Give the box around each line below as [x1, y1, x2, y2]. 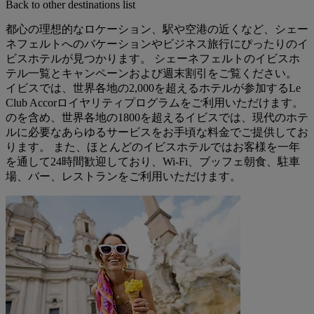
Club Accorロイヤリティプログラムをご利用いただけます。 [6, 96, 303, 109]
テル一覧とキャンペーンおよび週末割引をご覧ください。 [6, 67, 297, 79]
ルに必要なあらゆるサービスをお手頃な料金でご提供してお [6, 125, 308, 138]
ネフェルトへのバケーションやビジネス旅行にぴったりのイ [6, 37, 308, 50]
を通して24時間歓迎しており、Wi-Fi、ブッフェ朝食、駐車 [6, 155, 300, 168]
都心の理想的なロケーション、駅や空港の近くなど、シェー [6, 22, 308, 35]
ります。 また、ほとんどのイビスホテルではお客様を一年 [6, 140, 300, 153]
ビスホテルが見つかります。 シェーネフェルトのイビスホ [6, 52, 300, 64]
